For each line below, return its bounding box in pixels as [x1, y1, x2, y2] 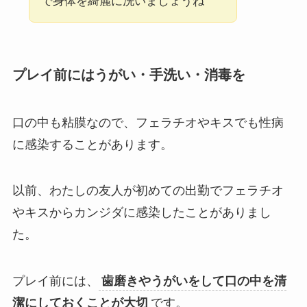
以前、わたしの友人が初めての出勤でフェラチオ [12, 184, 284, 198]
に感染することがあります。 [12, 137, 173, 151]
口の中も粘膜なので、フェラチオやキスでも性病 [12, 115, 284, 130]
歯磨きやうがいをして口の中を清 [101, 274, 286, 288]
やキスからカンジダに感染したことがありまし [12, 206, 271, 220]
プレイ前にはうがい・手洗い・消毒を [12, 67, 245, 83]
